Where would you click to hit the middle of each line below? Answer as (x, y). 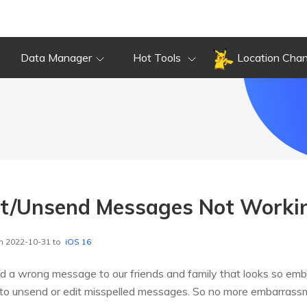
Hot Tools (158, 58)
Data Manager (56, 58)
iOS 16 (78, 242)
